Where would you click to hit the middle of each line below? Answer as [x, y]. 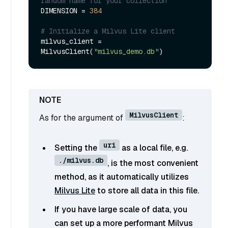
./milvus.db [81, 160]
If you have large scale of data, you [121, 209]
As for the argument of [82, 118]
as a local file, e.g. [154, 148]
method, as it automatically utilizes [122, 177]
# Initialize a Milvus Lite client [108, 31]
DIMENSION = [65, 11]
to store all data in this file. [147, 190]
